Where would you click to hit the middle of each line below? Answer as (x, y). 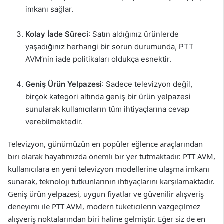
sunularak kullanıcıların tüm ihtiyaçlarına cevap (107, 109)
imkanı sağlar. (49, 9)
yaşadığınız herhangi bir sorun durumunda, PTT (110, 47)
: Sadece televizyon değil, (147, 84)
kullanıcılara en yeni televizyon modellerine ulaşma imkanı (109, 169)
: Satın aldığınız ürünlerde (134, 34)
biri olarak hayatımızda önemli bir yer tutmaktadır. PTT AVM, (112, 156)
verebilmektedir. (54, 122)
